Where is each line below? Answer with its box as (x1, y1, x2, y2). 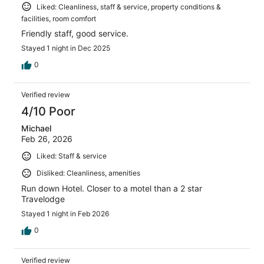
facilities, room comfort (21, 14, 96, 24)
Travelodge (21, 193, 65, 204)
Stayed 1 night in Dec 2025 (21, 44, 110, 53)
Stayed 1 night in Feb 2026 (21, 209, 109, 218)
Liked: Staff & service (37, 151, 107, 161)
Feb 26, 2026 (21, 134, 72, 144)
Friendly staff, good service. (21, 28, 128, 39)
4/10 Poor (21, 104, 75, 119)
